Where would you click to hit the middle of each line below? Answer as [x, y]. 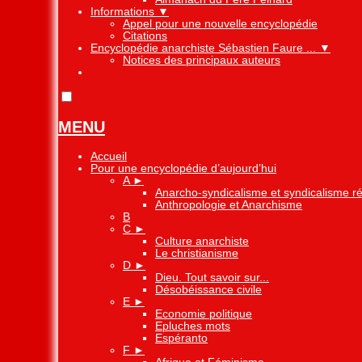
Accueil [109, 157]
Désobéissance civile [208, 290]
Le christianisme [197, 254]
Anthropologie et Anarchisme [229, 205]
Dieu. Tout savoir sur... [212, 278]
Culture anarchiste [202, 242]
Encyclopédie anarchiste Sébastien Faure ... [205, 48]
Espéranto [181, 339]
